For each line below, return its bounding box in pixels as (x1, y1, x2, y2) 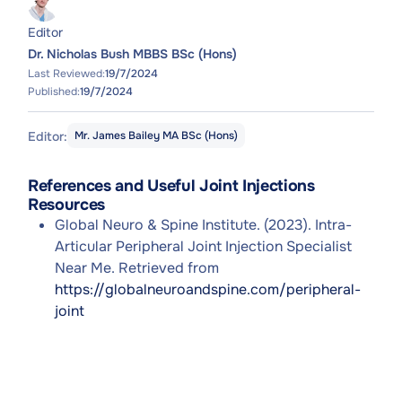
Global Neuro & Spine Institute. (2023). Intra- (55, 215, 352, 234)
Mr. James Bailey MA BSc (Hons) (74, 128, 238, 143)
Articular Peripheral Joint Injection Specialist (55, 237, 352, 256)
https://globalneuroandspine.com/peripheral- (55, 280, 361, 299)
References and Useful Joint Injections (28, 176, 315, 196)
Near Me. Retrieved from (55, 258, 219, 277)
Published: (28, 84, 80, 99)
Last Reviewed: (28, 66, 105, 81)
